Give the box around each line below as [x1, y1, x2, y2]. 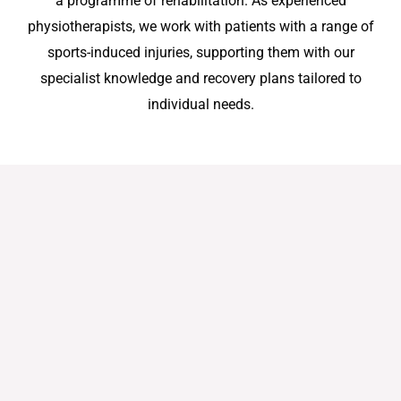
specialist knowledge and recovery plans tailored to [39, 69, 362, 87]
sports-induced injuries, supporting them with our [47, 43, 354, 61]
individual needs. [147, 95, 254, 113]
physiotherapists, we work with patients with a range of [27, 17, 374, 35]
